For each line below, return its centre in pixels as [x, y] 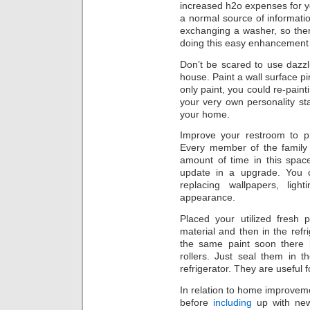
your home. [205, 114]
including [232, 302]
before [197, 302]
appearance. [208, 198]
